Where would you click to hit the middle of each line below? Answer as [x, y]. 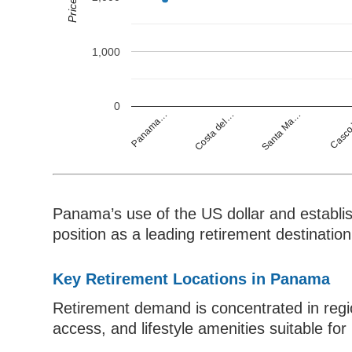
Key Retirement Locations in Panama [192, 279]
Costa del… [214, 131]
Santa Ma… [281, 131]
